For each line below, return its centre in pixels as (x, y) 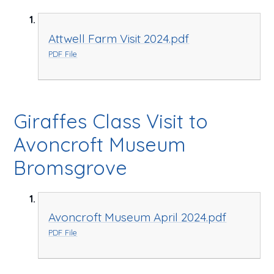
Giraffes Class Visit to (111, 121)
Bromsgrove (71, 167)
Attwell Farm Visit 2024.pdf (119, 38)
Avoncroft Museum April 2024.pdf (138, 217)
